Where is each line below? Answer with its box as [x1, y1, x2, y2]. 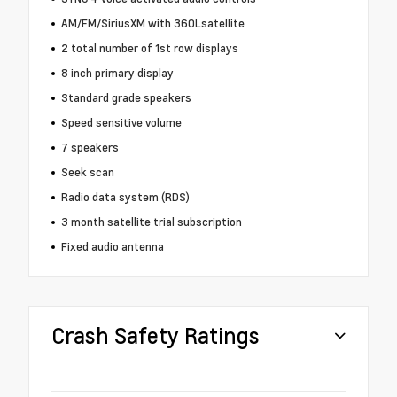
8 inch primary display [60, 65, 174, 82]
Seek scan [60, 164, 114, 181]
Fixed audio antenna [60, 238, 164, 255]
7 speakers [60, 139, 119, 156]
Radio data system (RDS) [60, 189, 190, 206]
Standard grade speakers [60, 90, 191, 106]
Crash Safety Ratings [51, 321, 260, 351]
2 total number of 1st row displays [60, 40, 238, 57]
